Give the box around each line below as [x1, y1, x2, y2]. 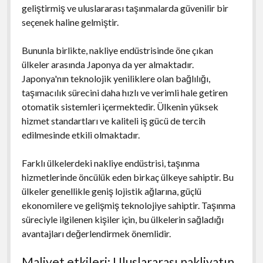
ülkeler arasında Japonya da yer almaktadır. [21, 58, 194, 70]
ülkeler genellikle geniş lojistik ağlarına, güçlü [21, 185, 201, 197]
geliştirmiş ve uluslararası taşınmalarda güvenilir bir [21, 2, 228, 14]
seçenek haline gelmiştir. [21, 16, 119, 28]
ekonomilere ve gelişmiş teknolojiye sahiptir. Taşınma [21, 199, 235, 211]
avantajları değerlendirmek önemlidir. [21, 227, 171, 239]
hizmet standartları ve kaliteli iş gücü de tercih [21, 114, 205, 126]
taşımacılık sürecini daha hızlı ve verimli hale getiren [21, 86, 228, 98]
